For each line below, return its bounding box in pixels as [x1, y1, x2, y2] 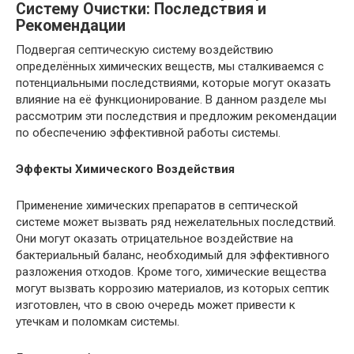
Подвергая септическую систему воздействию [16, 43, 273, 57]
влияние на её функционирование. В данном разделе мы [16, 92, 326, 107]
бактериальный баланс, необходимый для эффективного [16, 248, 330, 262]
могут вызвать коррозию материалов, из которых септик [16, 281, 330, 296]
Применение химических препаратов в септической [16, 198, 298, 213]
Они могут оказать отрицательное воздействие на [16, 232, 293, 246]
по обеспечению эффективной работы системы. [16, 126, 281, 140]
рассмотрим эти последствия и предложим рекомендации [16, 109, 337, 123]
